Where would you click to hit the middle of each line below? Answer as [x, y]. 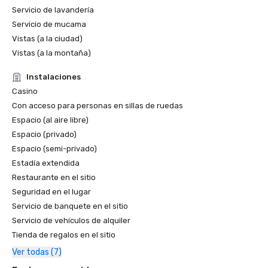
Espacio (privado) [44, 134]
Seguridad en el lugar [51, 192]
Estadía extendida [46, 163]
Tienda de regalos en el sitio [64, 235]
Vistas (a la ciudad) [47, 39]
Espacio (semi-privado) [54, 149]
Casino [25, 91]
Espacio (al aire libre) [50, 120]
